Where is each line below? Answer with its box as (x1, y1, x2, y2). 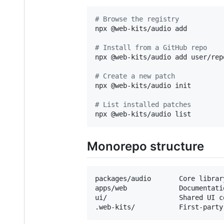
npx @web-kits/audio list (95, 110, 191, 118)
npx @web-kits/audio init (95, 81, 191, 90)
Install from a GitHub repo (99, 43, 207, 52)
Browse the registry (99, 15, 179, 23)
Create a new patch (99, 72, 175, 80)
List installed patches (99, 100, 191, 109)
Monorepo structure (87, 139, 204, 154)
